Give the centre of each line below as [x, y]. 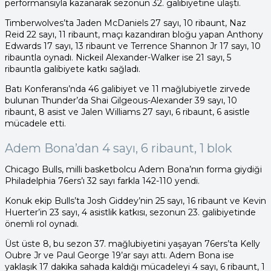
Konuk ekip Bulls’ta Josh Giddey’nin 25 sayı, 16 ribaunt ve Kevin [135, 201]
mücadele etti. [35, 124]
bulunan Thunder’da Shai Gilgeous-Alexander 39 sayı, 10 [121, 101]
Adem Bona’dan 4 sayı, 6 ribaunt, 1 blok [119, 148]
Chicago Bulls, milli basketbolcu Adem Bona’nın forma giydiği [133, 169]
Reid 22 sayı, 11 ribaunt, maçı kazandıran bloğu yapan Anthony [134, 35]
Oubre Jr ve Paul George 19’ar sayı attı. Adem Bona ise [119, 255]
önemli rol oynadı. [42, 224]
